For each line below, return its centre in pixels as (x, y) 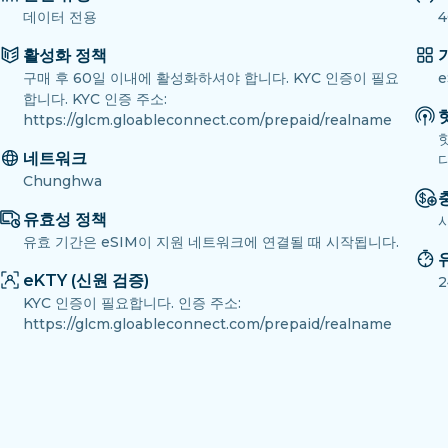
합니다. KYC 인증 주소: (95, 99)
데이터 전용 (60, 17)
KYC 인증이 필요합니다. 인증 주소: (132, 303)
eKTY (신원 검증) (86, 281)
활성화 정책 (65, 56)
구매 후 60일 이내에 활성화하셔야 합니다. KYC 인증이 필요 (211, 78)
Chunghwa (62, 181)
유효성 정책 (65, 220)
